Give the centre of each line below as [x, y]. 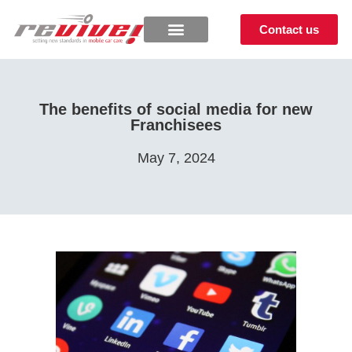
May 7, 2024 [176, 158]
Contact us [290, 29]
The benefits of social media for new [176, 109]
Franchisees [176, 125]
